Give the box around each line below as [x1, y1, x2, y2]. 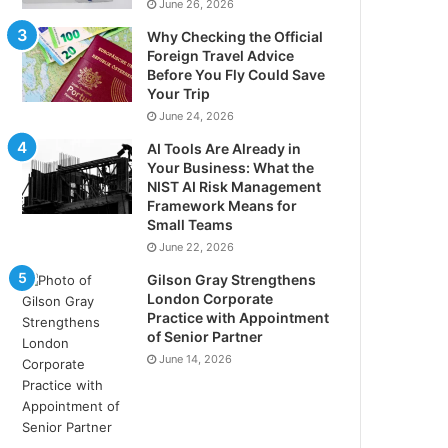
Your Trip [147, 85, 211, 102]
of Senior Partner [147, 328, 264, 345]
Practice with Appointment [147, 309, 330, 326]
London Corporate [147, 290, 274, 307]
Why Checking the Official [147, 28, 324, 45]
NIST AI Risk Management [147, 178, 322, 195]
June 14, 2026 [159, 352, 233, 366]
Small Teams [147, 216, 234, 233]
